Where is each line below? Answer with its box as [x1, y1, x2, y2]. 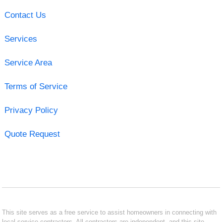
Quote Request [4, 129, 60, 139]
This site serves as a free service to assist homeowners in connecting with [2, 208, 217, 216]
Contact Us [4, 10, 46, 20]
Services [4, 34, 37, 44]
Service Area [4, 57, 52, 67]
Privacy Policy [4, 105, 58, 115]
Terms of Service [4, 81, 67, 91]
